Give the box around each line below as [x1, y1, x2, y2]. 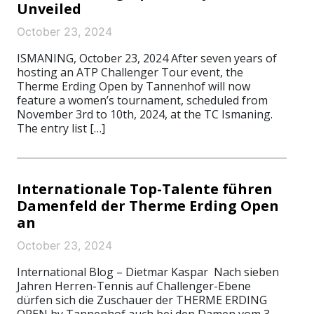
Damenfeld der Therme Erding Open [17, 196, 279, 215]
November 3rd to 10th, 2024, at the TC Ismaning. [17, 107, 273, 122]
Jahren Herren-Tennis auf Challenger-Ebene [17, 278, 251, 294]
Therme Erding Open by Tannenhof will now [17, 78, 250, 94]
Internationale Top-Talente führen [17, 179, 273, 198]
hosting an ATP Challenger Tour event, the [17, 64, 243, 80]
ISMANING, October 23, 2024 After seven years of [17, 50, 277, 66]
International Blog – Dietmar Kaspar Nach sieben [17, 264, 279, 280]
